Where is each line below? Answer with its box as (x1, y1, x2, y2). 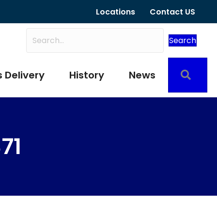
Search (169, 35, 196, 46)
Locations (96, 6, 136, 17)
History (69, 68, 104, 82)
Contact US (150, 6, 196, 17)
